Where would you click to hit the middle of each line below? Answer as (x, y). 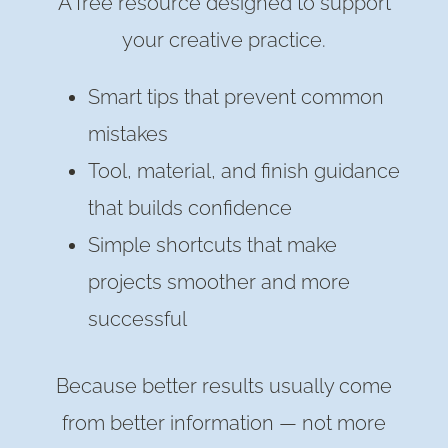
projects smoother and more (219, 282)
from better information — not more (224, 423)
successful (137, 319)
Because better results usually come (224, 386)
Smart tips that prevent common (236, 97)
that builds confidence (190, 208)
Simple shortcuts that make (212, 245)
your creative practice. (224, 40)
